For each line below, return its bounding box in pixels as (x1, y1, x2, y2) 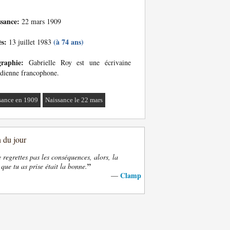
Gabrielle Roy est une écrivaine (24, 57, 131, 67)
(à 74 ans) (53, 36, 84, 47)
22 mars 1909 (20, 16, 61, 26)
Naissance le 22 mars (45, 96, 103, 104)
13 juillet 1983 (7, 37, 53, 47)
